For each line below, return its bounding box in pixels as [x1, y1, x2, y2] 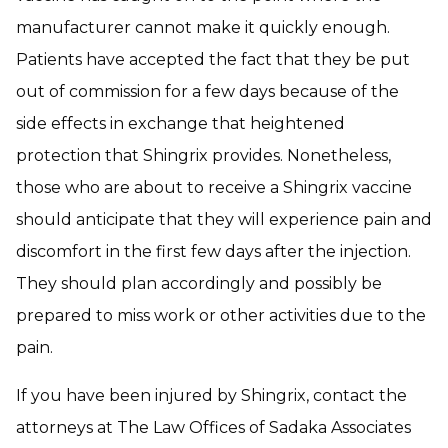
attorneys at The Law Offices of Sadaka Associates [16, 417, 411, 437]
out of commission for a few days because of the [16, 81, 399, 101]
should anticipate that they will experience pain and [16, 209, 432, 229]
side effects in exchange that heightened [16, 113, 345, 133]
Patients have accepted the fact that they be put [16, 49, 410, 69]
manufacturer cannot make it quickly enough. [16, 17, 390, 37]
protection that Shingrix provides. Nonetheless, [16, 145, 391, 165]
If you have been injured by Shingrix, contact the [16, 385, 407, 405]
